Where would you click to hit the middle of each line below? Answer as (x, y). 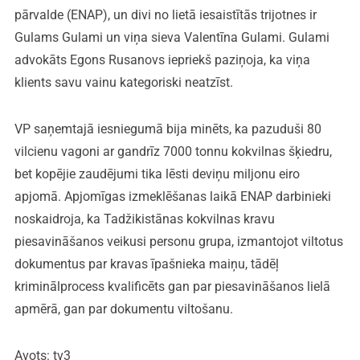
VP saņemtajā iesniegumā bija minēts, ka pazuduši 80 (168, 129)
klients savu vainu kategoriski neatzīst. (123, 82)
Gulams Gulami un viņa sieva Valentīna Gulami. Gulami (172, 37)
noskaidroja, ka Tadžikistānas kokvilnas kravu (144, 219)
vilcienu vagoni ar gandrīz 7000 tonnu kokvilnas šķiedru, (173, 151)
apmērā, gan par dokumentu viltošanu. (123, 309)
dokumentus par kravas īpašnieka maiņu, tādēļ (146, 264)
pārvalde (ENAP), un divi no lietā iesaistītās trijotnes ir (165, 14)
